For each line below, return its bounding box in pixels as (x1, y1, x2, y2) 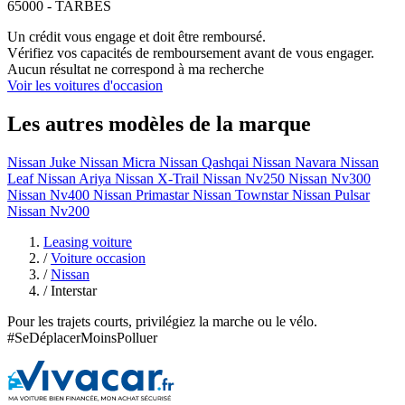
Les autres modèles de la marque (7, 112, 311, 137)
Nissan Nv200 (7, 202, 89, 219)
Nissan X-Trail (115, 170, 199, 186)
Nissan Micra (80, 154, 155, 170)
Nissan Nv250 (202, 170, 285, 186)
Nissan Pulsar (292, 186, 370, 202)
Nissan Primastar (93, 186, 189, 202)
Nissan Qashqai (159, 154, 249, 170)
